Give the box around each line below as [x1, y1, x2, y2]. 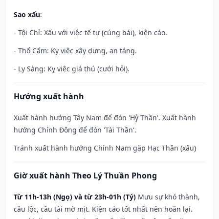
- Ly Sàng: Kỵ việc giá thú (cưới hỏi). [14, 64, 130, 74]
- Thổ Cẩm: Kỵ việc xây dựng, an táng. [14, 46, 137, 56]
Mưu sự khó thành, [138, 192, 200, 202]
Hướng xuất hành [14, 91, 84, 102]
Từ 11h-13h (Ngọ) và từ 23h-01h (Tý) [14, 192, 136, 202]
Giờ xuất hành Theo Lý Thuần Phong [14, 170, 157, 181]
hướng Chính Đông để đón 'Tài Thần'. [14, 125, 136, 135]
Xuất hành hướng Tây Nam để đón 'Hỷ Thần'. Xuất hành [14, 113, 196, 123]
